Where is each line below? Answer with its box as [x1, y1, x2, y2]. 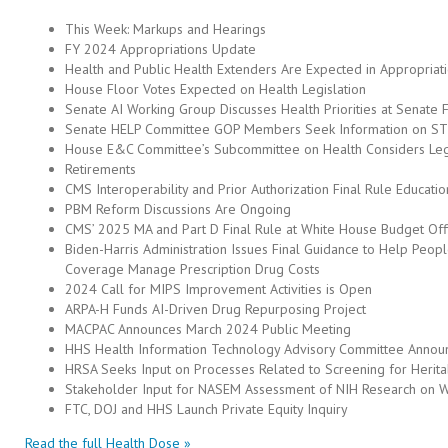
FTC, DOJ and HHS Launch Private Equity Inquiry [65, 400, 348, 418]
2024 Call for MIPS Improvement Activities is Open [65, 280, 372, 298]
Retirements [65, 160, 136, 178]
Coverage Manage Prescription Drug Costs [65, 260, 320, 278]
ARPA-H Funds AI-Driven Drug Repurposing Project [65, 300, 366, 318]
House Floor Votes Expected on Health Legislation [65, 80, 366, 98]
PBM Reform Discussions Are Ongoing [65, 200, 291, 218]
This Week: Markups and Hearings [65, 20, 266, 38]
